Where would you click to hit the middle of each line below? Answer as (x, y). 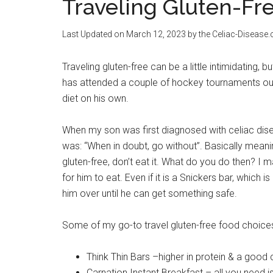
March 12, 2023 (156, 34)
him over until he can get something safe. (150, 193)
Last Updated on (94, 34)
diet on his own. (95, 98)
